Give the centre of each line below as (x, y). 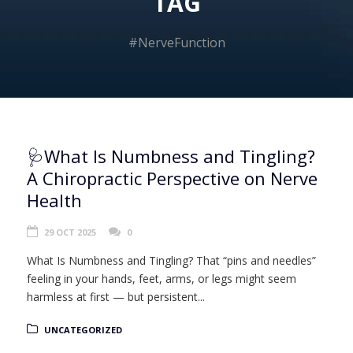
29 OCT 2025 (70, 232)
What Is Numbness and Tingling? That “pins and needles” (171, 260)
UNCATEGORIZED (83, 329)
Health (54, 200)
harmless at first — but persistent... (116, 296)
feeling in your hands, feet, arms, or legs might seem (162, 278)
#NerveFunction (176, 42)
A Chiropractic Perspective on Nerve (172, 178)
